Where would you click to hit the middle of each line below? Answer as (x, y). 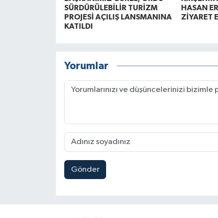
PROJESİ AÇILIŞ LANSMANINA (118, 17)
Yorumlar (86, 66)
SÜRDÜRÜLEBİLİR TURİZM (111, 8)
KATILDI (78, 26)
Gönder (85, 169)
